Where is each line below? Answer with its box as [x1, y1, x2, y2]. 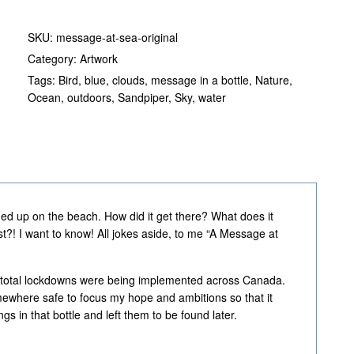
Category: [28, 51, 80, 66]
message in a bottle [151, 72, 249, 88]
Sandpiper [118, 89, 168, 105]
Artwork [80, 51, 118, 66]
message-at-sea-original [56, 29, 178, 45]
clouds [112, 72, 145, 88]
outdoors [67, 89, 111, 105]
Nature [255, 72, 289, 88]
